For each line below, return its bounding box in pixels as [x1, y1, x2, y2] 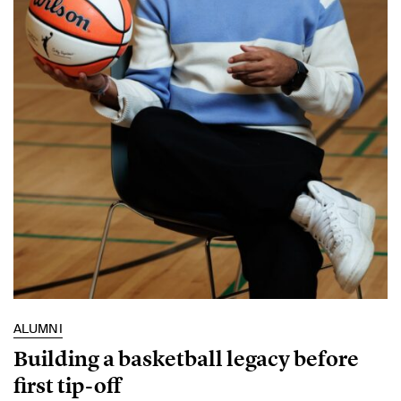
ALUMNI [13, 320, 63, 337]
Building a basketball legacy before [13, 344, 359, 372]
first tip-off [13, 371, 122, 399]
